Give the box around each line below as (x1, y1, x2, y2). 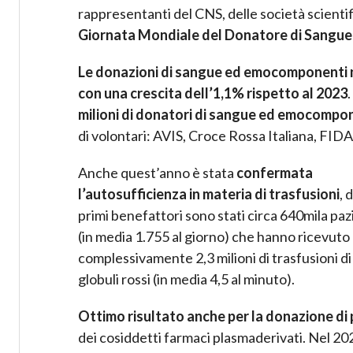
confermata (236, 164, 313, 182)
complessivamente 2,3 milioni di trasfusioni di (78, 249, 351, 267)
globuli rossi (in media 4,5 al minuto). (78, 270, 295, 288)
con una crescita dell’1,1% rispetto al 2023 (78, 84, 347, 102)
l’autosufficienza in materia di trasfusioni (78, 185, 340, 203)
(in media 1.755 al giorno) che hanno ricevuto (78, 228, 350, 246)
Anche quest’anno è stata (78, 164, 236, 182)
